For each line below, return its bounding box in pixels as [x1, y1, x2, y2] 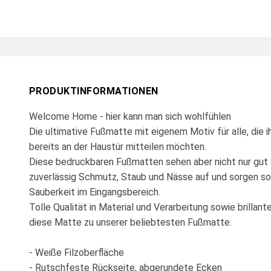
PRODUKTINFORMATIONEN [29, 85, 158, 97]
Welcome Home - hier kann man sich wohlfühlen [29, 110, 231, 122]
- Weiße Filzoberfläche [29, 246, 124, 258]
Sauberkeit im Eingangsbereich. [29, 186, 160, 198]
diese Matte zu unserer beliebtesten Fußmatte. [29, 216, 234, 228]
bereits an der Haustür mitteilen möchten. [29, 140, 206, 152]
